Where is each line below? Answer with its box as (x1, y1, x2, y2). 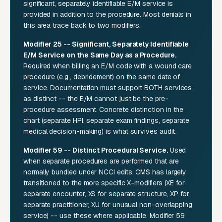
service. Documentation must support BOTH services (23, 83, 192, 93)
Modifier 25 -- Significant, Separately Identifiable (23, 40, 189, 49)
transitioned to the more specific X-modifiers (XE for (23, 178, 185, 188)
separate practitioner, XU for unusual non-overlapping (23, 200, 193, 210)
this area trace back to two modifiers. (23, 21, 141, 30)
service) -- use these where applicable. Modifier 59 (23, 211, 185, 221)
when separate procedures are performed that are (23, 157, 179, 166)
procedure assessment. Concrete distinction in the (23, 105, 184, 114)
